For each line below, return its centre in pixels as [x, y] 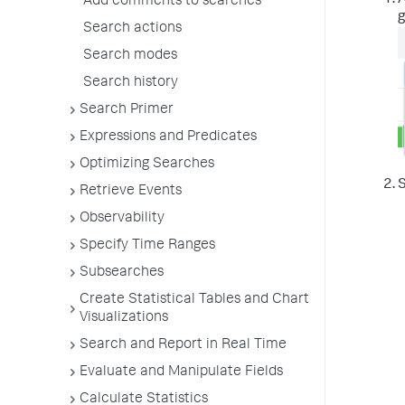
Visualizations [124, 318]
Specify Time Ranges [147, 246]
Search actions [132, 29]
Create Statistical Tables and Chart [194, 300]
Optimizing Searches [147, 165]
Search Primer [127, 110]
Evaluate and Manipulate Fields [181, 372]
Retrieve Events [131, 192]
